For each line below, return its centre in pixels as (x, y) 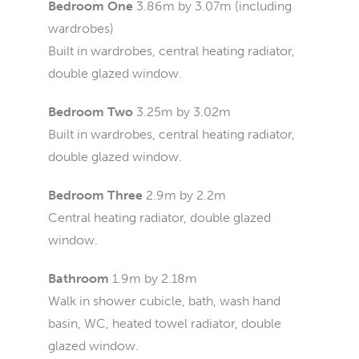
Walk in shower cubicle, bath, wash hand (164, 301)
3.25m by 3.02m (184, 112)
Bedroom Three (95, 195)
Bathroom (79, 278)
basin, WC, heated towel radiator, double (165, 323)
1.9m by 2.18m (155, 278)
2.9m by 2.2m (186, 195)
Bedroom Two (91, 112)
